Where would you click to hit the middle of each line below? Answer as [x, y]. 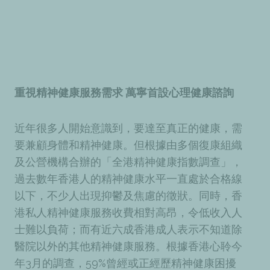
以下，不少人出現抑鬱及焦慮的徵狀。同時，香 [128, 196]
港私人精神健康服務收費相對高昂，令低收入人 [128, 213]
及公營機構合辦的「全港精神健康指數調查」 [123, 162]
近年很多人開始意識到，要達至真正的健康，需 [128, 128]
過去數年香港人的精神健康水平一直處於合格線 [128, 179]
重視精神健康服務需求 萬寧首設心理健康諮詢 [125, 92]
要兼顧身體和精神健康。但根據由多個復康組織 [128, 145]
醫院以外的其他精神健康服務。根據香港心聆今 [128, 246]
